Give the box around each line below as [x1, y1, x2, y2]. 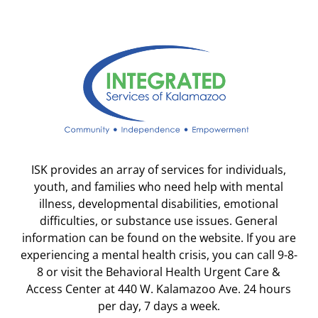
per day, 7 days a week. [97, 297, 220, 314]
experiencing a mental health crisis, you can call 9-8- [20, 246, 297, 263]
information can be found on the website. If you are [21, 229, 296, 246]
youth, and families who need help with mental [34, 178, 284, 194]
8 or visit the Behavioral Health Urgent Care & [37, 263, 281, 280]
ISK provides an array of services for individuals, [31, 161, 287, 177]
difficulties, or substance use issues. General [40, 212, 278, 229]
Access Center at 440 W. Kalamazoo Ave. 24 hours [26, 280, 292, 297]
